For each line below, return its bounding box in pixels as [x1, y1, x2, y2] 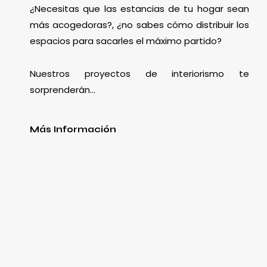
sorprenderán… [30, 83, 95, 96]
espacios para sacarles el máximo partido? [30, 35, 222, 48]
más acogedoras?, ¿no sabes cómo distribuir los [30, 18, 249, 32]
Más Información [30, 123, 116, 135]
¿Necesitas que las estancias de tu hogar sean [30, 2, 249, 15]
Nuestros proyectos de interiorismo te [30, 67, 249, 80]
